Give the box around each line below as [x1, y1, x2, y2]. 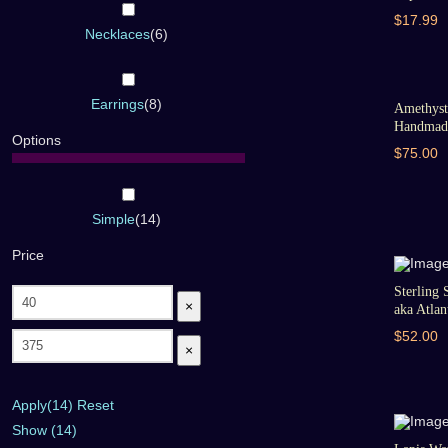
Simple [92, 211, 135, 228]
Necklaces [85, 26, 150, 43]
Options [12, 132, 61, 149]
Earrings [91, 96, 144, 113]
